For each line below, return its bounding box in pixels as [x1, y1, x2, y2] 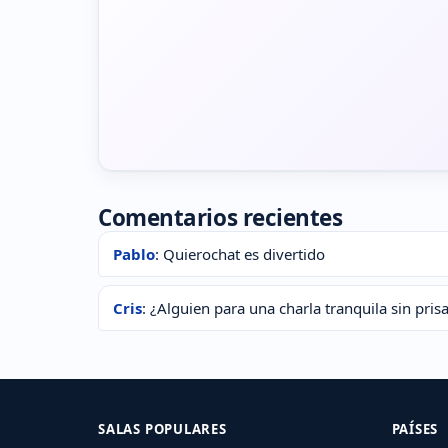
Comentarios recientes [98, 202, 343, 234]
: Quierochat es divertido [155, 244, 325, 265]
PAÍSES [391, 420, 439, 439]
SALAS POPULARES [98, 420, 227, 439]
